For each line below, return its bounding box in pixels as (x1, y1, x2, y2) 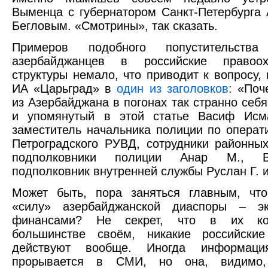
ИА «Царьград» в (12, 82, 117, 96)
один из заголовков (117, 82, 229, 96)
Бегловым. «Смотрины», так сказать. (12, 19, 218, 33)
